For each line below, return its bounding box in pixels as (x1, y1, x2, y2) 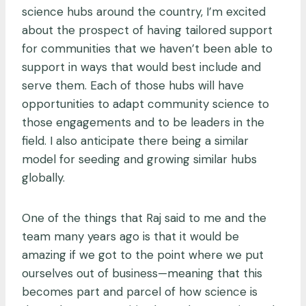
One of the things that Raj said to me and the (22, 210, 266, 225)
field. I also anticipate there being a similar (22, 133, 249, 148)
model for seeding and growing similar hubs (22, 151, 257, 167)
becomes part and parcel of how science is (22, 283, 258, 299)
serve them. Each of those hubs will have (22, 77, 244, 93)
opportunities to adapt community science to (22, 96, 269, 111)
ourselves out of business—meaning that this (22, 265, 262, 281)
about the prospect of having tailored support (22, 22, 273, 38)
